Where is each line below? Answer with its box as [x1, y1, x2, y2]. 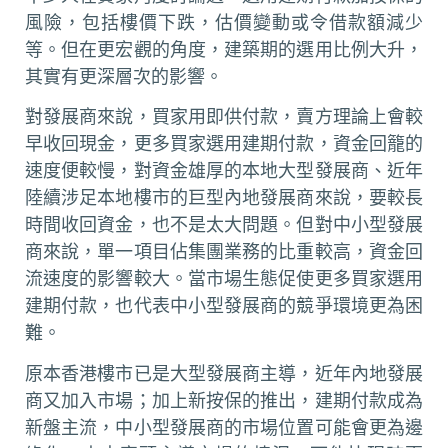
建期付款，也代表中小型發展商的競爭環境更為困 [25, 295, 423, 317]
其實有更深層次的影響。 [25, 65, 223, 87]
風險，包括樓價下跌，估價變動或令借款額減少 [25, 11, 423, 33]
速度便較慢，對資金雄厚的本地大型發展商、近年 [25, 160, 423, 182]
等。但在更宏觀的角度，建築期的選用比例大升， [25, 38, 423, 60]
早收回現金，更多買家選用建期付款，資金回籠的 [25, 133, 423, 155]
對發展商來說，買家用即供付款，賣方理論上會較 [25, 106, 423, 128]
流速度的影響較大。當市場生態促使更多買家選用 [25, 268, 423, 290]
